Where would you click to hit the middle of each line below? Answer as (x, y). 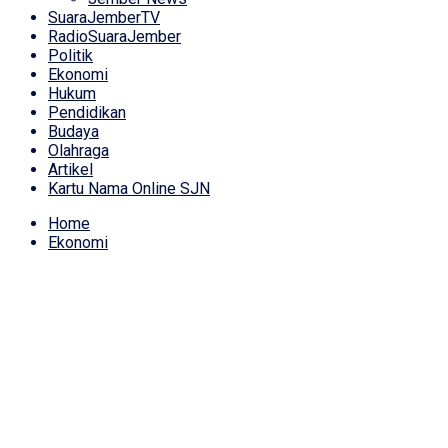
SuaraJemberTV (104, 17)
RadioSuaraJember (114, 36)
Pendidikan (87, 112)
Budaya (73, 131)
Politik (70, 55)
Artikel (70, 169)
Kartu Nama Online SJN (129, 188)
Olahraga (78, 150)
